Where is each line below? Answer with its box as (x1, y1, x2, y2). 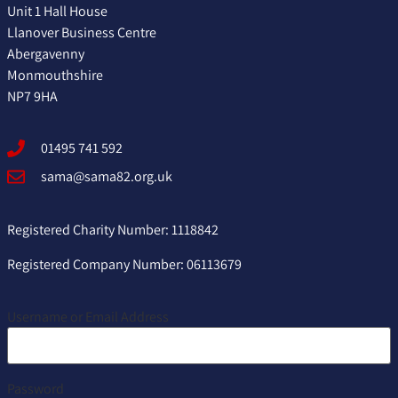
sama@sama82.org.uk (41, 167, 172, 187)
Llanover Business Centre (7, 23, 156, 43)
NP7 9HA (7, 87, 58, 107)
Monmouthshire (7, 66, 103, 85)
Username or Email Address (7, 307, 169, 327)
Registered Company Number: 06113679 (7, 254, 242, 274)
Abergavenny (7, 44, 84, 64)
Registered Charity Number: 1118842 (7, 220, 219, 240)
